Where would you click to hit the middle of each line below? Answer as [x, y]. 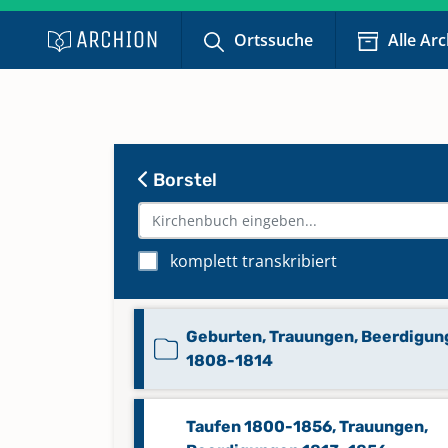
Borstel [183, 180]
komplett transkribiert [253, 261]
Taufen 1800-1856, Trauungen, [307, 426]
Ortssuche [274, 40]
